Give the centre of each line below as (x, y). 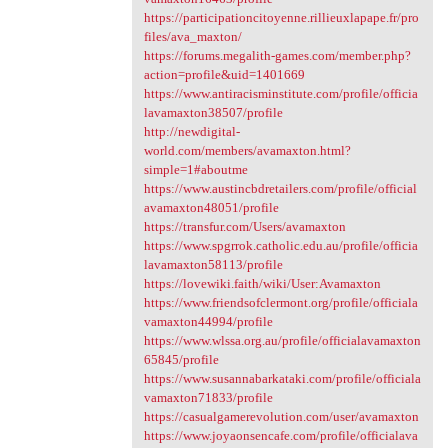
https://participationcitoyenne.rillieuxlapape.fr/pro (281, 18)
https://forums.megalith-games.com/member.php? (277, 56)
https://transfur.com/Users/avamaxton (244, 227)
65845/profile (181, 360)
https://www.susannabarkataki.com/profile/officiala (282, 379)
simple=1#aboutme (195, 170)
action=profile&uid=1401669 (224, 75)
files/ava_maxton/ (192, 37)
